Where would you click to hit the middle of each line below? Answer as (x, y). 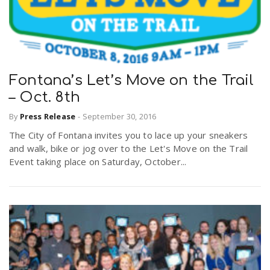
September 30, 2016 (119, 117)
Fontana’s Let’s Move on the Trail (132, 80)
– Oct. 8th (45, 97)
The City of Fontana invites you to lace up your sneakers (129, 135)
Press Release (48, 117)
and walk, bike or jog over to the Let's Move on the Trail (129, 149)
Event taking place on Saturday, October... (98, 162)
